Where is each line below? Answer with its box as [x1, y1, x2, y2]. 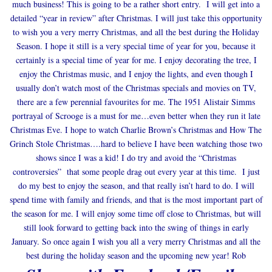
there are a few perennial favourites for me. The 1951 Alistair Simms [17, 96, 255, 108]
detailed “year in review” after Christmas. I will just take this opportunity [10, 12, 262, 24]
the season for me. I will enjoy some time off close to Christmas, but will [11, 208, 261, 220]
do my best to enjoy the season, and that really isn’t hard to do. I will [18, 180, 254, 192]
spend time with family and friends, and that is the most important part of [9, 194, 263, 206]
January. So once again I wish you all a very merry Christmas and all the [12, 236, 260, 248]
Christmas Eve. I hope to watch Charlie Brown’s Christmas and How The [10, 124, 262, 136]
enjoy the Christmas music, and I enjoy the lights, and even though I [19, 68, 253, 80]
